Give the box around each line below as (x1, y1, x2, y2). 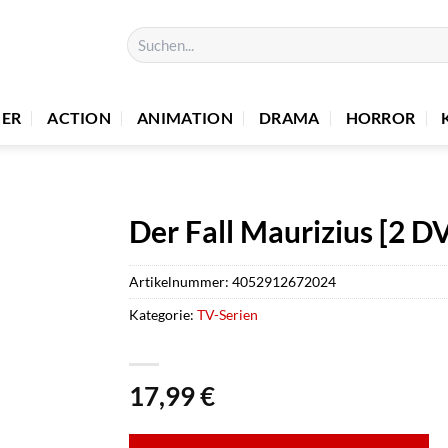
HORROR (345, 107, 416, 127)
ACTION (47, 107, 112, 127)
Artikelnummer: (129, 272, 232, 290)
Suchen (125, 27, 167, 44)
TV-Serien (197, 305, 258, 323)
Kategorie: (129, 305, 197, 323)
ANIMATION (137, 107, 233, 127)
